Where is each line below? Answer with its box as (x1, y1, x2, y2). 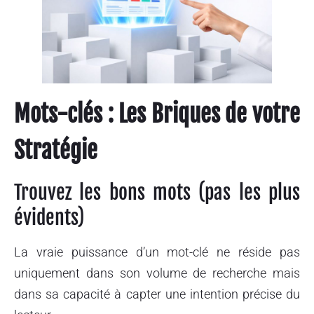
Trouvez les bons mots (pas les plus (14, 180, 300, 205)
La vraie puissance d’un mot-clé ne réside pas (14, 245, 300, 260)
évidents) (14, 205, 84, 231)
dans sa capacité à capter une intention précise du (14, 287, 300, 302)
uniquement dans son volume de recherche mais (14, 266, 300, 281)
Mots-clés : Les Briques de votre (14, 100, 300, 129)
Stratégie (14, 136, 97, 165)
